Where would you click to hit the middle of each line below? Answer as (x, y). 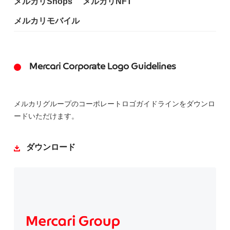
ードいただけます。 (46, 116)
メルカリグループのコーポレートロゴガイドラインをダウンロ (114, 104)
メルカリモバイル (47, 21)
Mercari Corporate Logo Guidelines (103, 67)
